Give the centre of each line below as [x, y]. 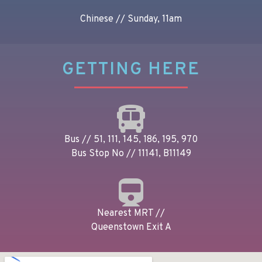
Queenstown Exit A [131, 228]
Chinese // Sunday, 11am [131, 20]
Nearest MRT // [131, 214]
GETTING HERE [131, 70]
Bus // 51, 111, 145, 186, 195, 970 [131, 140]
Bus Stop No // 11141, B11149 [131, 154]
